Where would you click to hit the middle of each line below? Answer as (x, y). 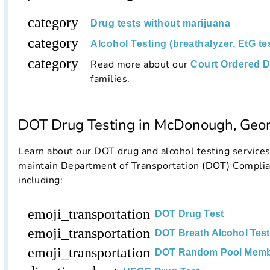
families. (110, 79)
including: (40, 181)
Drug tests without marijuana (160, 24)
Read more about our (140, 65)
